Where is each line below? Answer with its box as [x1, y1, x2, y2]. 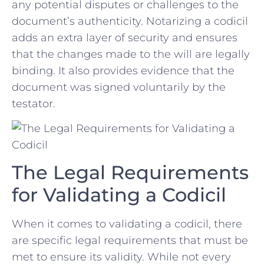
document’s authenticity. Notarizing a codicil [12, 14, 248, 28]
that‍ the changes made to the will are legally [12, 47, 250, 61]
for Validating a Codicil [12, 183, 226, 207]
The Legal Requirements [12, 161, 249, 184]
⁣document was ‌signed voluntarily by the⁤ [12, 80, 226, 94]
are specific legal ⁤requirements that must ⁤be [12, 234, 248, 247]
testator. [12, 97, 55, 110]
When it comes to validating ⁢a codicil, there [12, 217, 242, 231]
